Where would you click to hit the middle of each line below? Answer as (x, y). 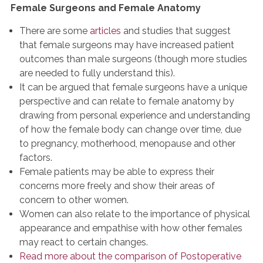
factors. (37, 158)
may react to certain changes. (84, 242)
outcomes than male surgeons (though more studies (133, 59)
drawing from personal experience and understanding (135, 115)
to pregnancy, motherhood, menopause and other (127, 144)
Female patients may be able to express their (117, 172)
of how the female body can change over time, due (130, 129)
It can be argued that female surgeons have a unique (133, 87)
